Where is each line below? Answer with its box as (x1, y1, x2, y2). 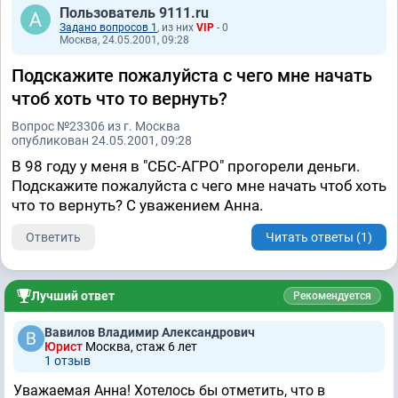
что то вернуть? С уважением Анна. (12, 196, 263, 215)
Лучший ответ (31, 289, 115, 304)
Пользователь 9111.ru (60, 4, 209, 22)
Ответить (26, 230, 81, 245)
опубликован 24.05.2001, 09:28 (12, 133, 192, 148)
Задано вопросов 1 (60, 21, 157, 35)
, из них (157, 21, 196, 35)
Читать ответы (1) (266, 230, 372, 245)
